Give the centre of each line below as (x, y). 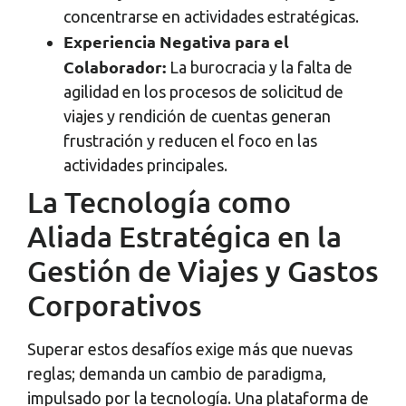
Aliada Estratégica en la (184, 237)
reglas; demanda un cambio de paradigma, (177, 374)
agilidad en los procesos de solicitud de (203, 92)
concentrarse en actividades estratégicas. (211, 17)
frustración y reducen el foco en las (190, 141)
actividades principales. (145, 165)
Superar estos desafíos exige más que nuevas (190, 349)
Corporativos (115, 305)
